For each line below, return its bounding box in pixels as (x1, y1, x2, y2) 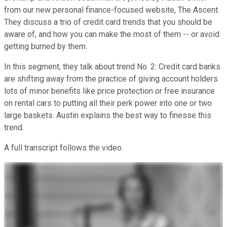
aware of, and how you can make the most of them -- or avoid (4, 29, 219, 39)
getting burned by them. (4, 41, 87, 51)
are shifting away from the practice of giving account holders (4, 73, 218, 84)
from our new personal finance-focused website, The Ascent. (4, 5, 219, 15)
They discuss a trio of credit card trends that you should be (4, 17, 212, 27)
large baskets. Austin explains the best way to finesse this (4, 110, 211, 120)
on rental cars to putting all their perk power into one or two (4, 98, 212, 108)
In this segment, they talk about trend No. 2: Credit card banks (4, 61, 220, 71)
